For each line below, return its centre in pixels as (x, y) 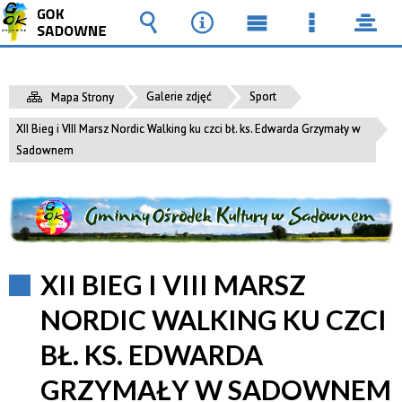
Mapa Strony (83, 97)
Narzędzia (240, 49)
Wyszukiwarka (208, 49)
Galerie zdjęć (179, 96)
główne (280, 76)
